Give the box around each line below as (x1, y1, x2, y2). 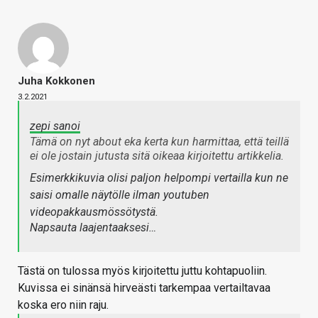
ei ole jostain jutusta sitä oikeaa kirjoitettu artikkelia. (30, 148, 284, 163)
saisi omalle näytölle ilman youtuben (30, 187, 209, 202)
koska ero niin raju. (18, 297, 109, 312)
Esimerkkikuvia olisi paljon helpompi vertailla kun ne (30, 170, 288, 185)
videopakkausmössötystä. (30, 204, 158, 219)
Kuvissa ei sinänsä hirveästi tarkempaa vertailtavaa (18, 280, 270, 295)
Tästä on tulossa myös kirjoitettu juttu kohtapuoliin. (18, 263, 267, 278)
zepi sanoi (30, 119, 80, 133)
